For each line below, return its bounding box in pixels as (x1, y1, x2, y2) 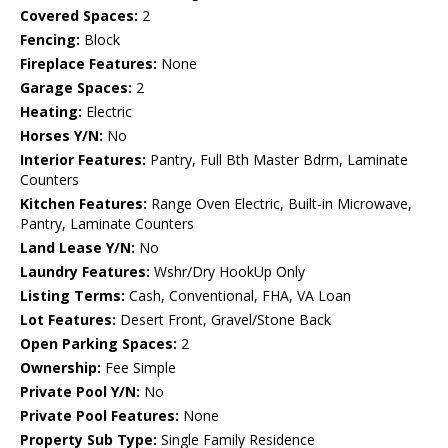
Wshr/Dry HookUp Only (150, 262, 305, 282)
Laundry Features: (20, 262, 150, 282)
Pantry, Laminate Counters (20, 214, 194, 234)
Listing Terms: (20, 286, 125, 306)
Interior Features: (20, 150, 146, 170)
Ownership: (20, 358, 101, 378)
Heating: (20, 102, 82, 122)
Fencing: (20, 30, 80, 50)
